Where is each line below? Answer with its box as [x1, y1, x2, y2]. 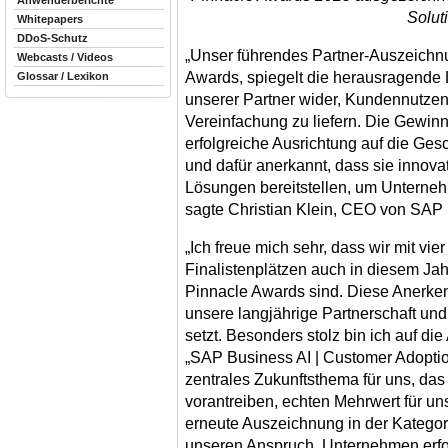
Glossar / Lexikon [17, 70, 109, 82]
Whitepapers [17, 13, 83, 25]
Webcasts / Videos [17, 51, 113, 63]
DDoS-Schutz [17, 32, 88, 44]
